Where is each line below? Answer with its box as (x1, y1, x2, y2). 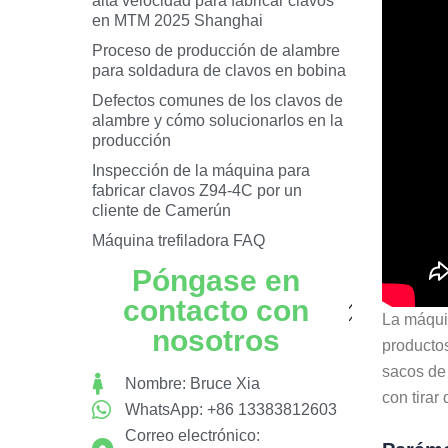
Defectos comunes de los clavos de (92, 92, 343, 109)
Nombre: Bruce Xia (124, 375, 260, 392)
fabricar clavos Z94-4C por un (92, 182, 302, 199)
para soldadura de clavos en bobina (92, 62, 346, 79)
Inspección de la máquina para (92, 162, 310, 179)
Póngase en (131, 264, 300, 297)
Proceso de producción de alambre (92, 42, 340, 59)
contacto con (122, 294, 309, 327)
